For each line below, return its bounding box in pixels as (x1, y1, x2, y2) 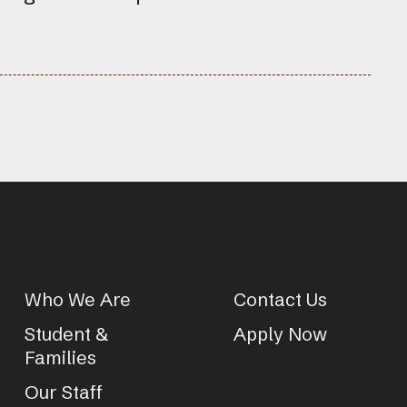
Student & (24, 322, 108, 345)
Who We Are (24, 287, 131, 311)
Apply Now (233, 322, 328, 345)
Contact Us (233, 287, 328, 311)
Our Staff (24, 380, 103, 403)
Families (24, 345, 96, 369)
